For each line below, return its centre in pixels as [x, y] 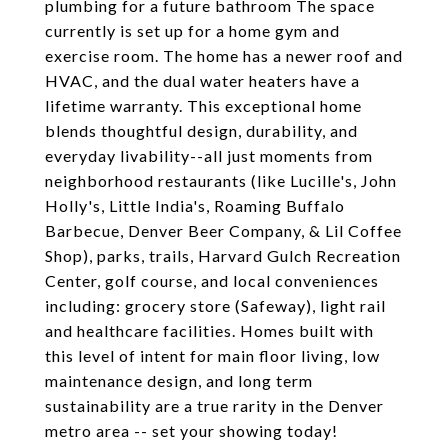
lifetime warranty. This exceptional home [203, 105]
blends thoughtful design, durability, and [201, 130]
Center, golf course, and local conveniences [212, 280]
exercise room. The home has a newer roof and [224, 55]
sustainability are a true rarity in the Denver [214, 405]
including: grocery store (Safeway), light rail [215, 305]
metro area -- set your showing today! [191, 430]
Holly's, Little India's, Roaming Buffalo [195, 205]
